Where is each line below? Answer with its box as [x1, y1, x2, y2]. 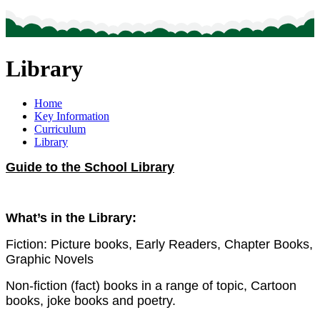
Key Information [34, 109, 109, 122]
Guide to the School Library [6, 159, 174, 174]
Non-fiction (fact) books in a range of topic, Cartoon [6, 278, 296, 293]
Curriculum [34, 122, 86, 135]
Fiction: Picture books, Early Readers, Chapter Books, [6, 236, 313, 251]
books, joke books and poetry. [6, 293, 176, 308]
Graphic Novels [6, 251, 94, 266]
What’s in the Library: [6, 210, 136, 225]
